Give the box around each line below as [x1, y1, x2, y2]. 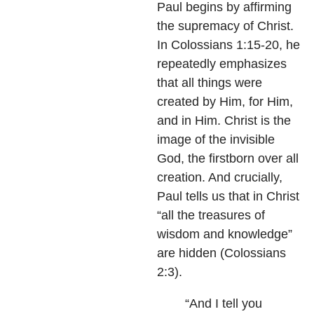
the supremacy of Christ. [157, 18, 294, 33]
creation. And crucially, [157, 170, 282, 184]
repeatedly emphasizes [157, 56, 287, 71]
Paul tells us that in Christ [157, 189, 299, 203]
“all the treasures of [157, 207, 265, 222]
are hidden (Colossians [157, 245, 286, 260]
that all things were [157, 75, 262, 90]
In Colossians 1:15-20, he [157, 37, 300, 52]
